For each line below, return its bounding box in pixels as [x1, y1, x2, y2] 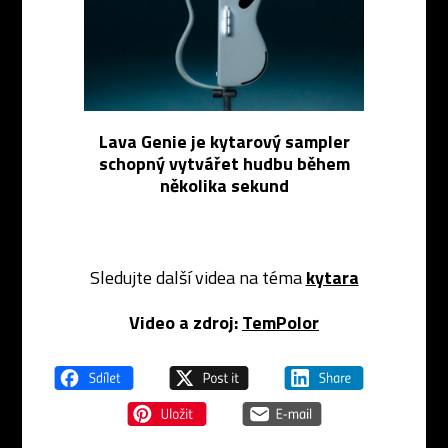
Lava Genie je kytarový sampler [98, 128, 350, 156]
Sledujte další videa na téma [89, 264, 306, 292]
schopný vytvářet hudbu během [98, 150, 350, 178]
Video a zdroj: [129, 309, 238, 337]
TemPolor [242, 309, 319, 337]
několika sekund [159, 172, 289, 200]
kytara [305, 264, 359, 292]
